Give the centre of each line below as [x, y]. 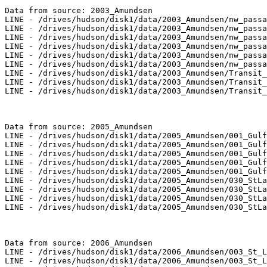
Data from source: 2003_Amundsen [79, 11]
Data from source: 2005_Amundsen [79, 127]
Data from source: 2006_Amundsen [79, 243]
